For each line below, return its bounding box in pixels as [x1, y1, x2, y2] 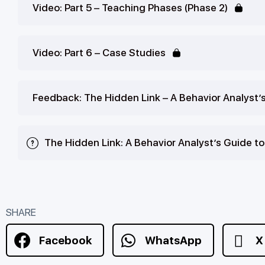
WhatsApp [145, 233, 202, 247]
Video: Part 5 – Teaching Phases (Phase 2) [33, 2, 228, 14]
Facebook [38, 233, 92, 247]
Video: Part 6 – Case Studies [33, 47, 166, 59]
